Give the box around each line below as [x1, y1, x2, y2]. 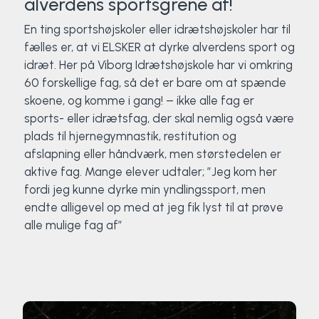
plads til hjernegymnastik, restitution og [23, 129, 236, 143]
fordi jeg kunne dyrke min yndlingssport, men [23, 182, 266, 197]
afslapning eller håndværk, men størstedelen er [23, 147, 281, 161]
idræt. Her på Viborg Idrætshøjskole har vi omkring [23, 58, 293, 72]
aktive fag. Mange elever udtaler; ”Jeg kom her [23, 164, 277, 179]
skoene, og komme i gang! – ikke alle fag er [23, 93, 254, 108]
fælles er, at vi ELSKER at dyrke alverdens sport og [23, 40, 295, 54]
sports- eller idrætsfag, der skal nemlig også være [23, 111, 294, 125]
